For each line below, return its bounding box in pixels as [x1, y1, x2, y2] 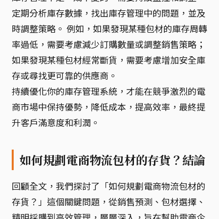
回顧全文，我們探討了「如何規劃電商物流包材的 [12, 179, 205, 192]
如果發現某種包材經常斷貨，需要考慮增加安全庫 [12, 53, 205, 66]
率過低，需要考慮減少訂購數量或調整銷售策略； [12, 38, 205, 50]
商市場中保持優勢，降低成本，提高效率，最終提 [12, 100, 205, 113]
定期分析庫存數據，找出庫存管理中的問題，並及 [12, 6, 205, 19]
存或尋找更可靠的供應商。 [12, 69, 117, 82]
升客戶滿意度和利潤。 [12, 116, 100, 129]
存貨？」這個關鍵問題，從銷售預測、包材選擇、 [12, 195, 205, 208]
